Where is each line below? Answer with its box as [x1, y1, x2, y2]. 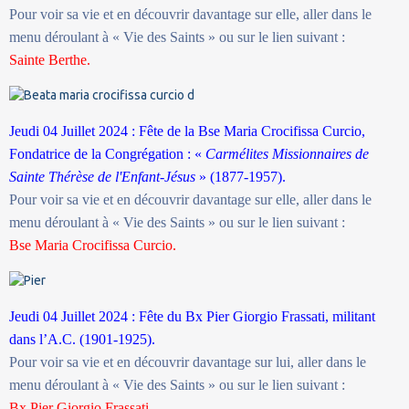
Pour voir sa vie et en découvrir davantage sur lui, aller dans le [9, 353, 366, 370]
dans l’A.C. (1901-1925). [9, 330, 155, 347]
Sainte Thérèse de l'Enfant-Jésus [9, 168, 195, 184]
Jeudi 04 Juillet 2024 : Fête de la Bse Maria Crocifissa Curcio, [9, 122, 365, 139]
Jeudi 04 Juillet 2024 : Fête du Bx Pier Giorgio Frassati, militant [9, 308, 375, 324]
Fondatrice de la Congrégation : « [9, 145, 205, 162]
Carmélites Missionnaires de [205, 145, 369, 162]
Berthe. [48, 51, 90, 68]
